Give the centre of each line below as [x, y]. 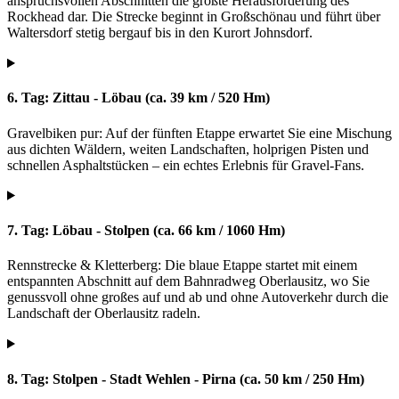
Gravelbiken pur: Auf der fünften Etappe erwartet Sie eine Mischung [199, 133]
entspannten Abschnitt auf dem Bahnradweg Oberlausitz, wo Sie [188, 281]
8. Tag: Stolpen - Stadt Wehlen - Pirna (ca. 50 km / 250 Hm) [186, 379]
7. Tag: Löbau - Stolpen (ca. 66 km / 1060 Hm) [146, 231]
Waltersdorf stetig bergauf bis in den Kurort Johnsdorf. [160, 33]
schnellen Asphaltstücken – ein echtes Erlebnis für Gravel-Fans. [186, 165]
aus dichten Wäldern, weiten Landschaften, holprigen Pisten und [188, 149]
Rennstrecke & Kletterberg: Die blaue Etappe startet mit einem [182, 265]
